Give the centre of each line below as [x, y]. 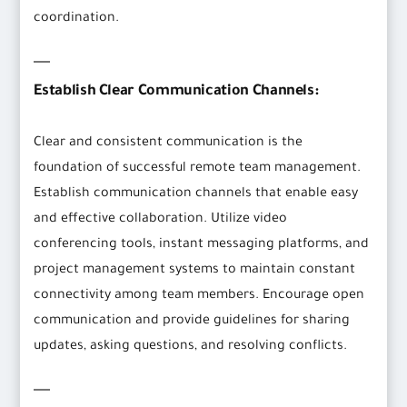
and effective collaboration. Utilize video [161, 220]
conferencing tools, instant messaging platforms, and [202, 246]
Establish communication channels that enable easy [196, 195]
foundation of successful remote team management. [198, 169]
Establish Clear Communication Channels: [176, 92]
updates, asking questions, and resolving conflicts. [191, 347]
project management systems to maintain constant [195, 271]
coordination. [77, 20]
